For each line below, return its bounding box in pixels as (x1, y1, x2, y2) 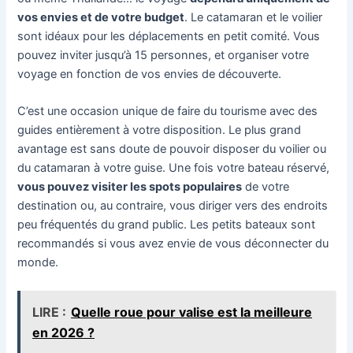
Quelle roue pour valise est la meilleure (71, 304, 313, 321)
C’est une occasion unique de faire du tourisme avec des (17, 104, 318, 119)
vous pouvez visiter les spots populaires (17, 180, 243, 195)
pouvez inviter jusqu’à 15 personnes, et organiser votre (17, 47, 310, 62)
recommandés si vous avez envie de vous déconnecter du (17, 236, 329, 251)
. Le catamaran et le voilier (184, 9, 323, 24)
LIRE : (32, 304, 67, 321)
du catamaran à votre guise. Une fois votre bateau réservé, (17, 161, 330, 176)
